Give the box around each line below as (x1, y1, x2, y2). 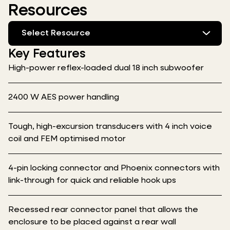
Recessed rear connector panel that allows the (8, 205, 198, 214)
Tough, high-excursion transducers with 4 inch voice (8, 122, 212, 131)
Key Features (8, 47, 86, 60)
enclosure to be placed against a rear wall (8, 218, 176, 226)
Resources (8, 2, 88, 19)
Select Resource (22, 29, 90, 37)
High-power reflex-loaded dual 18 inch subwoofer (8, 64, 204, 72)
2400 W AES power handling (8, 93, 119, 102)
